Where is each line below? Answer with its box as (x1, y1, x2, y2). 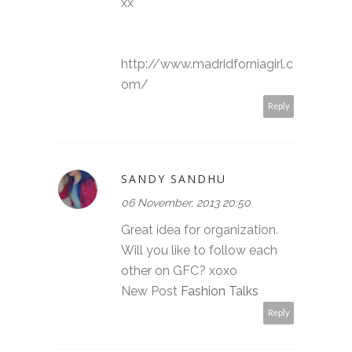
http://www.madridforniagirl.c (121, 56, 293, 71)
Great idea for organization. (121, 222, 278, 237)
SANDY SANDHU (121, 170, 226, 186)
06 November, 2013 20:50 (121, 196, 251, 209)
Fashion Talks (181, 283, 258, 299)
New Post (121, 283, 181, 299)
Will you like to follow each (121, 242, 277, 258)
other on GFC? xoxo (121, 262, 237, 278)
